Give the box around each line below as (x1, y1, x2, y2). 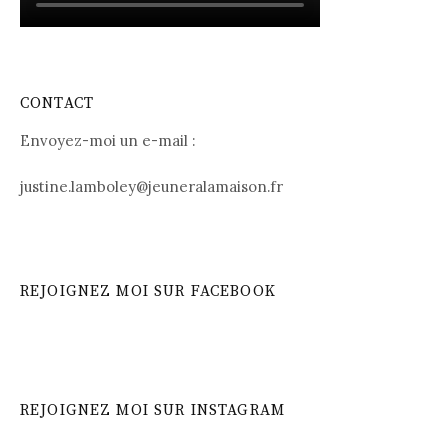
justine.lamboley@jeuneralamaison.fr (20, 176, 283, 196)
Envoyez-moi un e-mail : (20, 130, 196, 150)
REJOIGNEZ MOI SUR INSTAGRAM (20, 401, 285, 421)
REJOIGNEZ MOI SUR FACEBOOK (20, 282, 276, 302)
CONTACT (20, 93, 95, 113)
